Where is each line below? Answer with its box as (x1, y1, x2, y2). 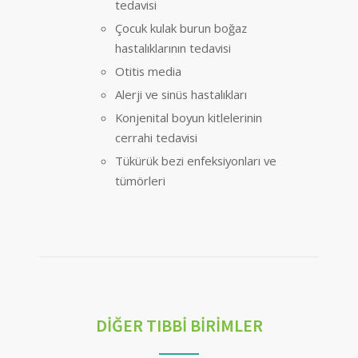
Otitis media (115, 63, 181, 80)
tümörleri (115, 173, 165, 189)
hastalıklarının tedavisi (115, 40, 231, 57)
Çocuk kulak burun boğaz (115, 20, 247, 37)
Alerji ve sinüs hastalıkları (115, 86, 247, 103)
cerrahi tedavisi (115, 129, 197, 146)
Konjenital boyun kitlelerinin (115, 109, 262, 126)
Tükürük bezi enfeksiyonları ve (115, 153, 276, 169)
